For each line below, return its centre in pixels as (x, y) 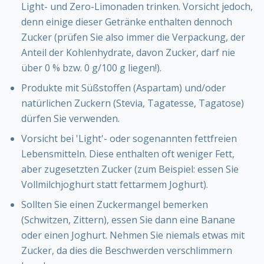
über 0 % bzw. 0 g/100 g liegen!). (91, 68)
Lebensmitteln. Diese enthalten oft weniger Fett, (128, 154)
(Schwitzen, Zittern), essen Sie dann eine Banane (128, 220)
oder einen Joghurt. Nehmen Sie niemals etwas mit (133, 235)
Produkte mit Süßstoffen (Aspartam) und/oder (123, 88)
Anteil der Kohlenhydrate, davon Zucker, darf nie (128, 53)
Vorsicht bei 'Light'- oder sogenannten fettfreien (129, 139)
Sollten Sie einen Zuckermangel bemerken (115, 205)
